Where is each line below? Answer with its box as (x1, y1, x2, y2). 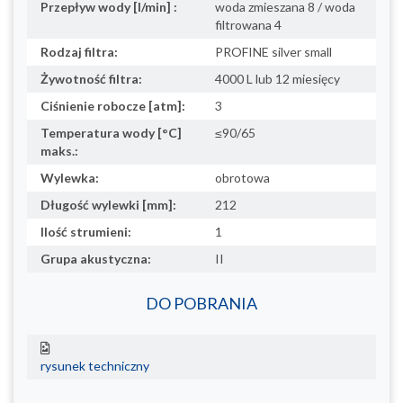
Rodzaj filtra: (40, 43, 118, 59)
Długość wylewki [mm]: (40, 196, 176, 212)
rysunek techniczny (40, 357, 149, 373)
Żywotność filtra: (40, 70, 142, 86)
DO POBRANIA (146, 292, 257, 313)
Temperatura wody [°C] (40, 124, 182, 140)
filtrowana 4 (215, 16, 282, 32)
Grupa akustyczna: (40, 250, 151, 266)
